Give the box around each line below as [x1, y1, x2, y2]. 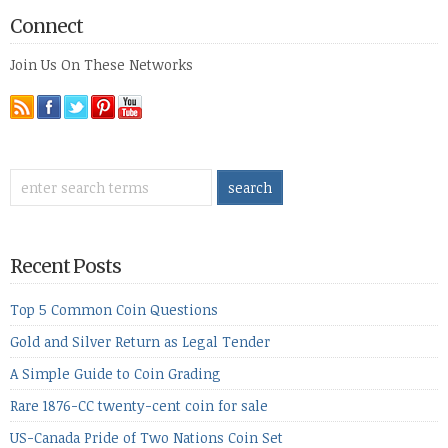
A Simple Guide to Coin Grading [10, 364, 221, 383]
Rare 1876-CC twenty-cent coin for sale [10, 396, 268, 415]
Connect [10, 15, 83, 38]
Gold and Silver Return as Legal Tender [10, 332, 270, 351]
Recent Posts [10, 255, 121, 278]
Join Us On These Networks [10, 55, 193, 74]
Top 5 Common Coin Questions [10, 300, 218, 319]
